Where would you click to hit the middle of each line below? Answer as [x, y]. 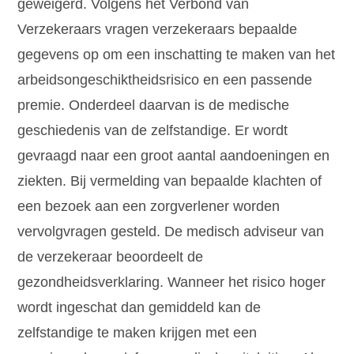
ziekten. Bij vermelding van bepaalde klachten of [170, 181]
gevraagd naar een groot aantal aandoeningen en [174, 156]
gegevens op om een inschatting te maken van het [177, 55]
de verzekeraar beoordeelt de [111, 257]
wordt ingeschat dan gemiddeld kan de [139, 308]
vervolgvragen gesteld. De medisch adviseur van [171, 232]
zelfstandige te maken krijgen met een [137, 333]
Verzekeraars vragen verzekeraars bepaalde [158, 30]
